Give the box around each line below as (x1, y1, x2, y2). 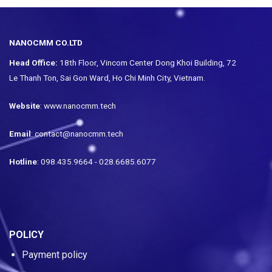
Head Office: (9, 58, 58, 68)
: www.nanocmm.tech (40, 101, 116, 111)
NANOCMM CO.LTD (9, 38, 83, 48)
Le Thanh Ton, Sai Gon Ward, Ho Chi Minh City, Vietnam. (9, 73, 205, 83)
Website (9, 101, 40, 111)
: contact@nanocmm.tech (31, 128, 123, 138)
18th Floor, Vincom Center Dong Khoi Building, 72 (58, 58, 236, 68)
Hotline (9, 156, 37, 166)
